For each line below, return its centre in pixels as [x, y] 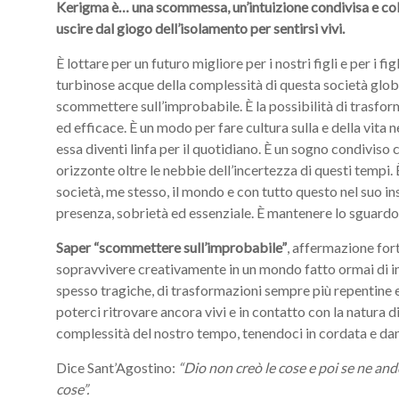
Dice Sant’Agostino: [116, 367]
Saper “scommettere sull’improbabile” [171, 247]
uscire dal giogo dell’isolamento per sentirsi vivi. [200, 28]
